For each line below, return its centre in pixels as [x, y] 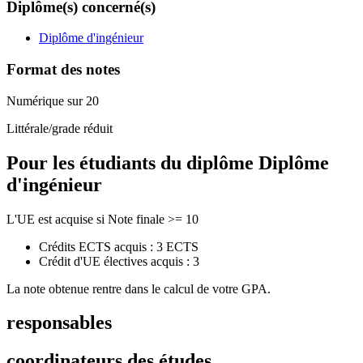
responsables [59, 323]
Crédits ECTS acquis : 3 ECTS [119, 246]
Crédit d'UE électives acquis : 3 [119, 261]
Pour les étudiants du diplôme [132, 162]
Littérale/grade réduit [60, 128]
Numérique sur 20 [53, 100]
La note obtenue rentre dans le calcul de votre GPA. [139, 288]
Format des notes [63, 70]
